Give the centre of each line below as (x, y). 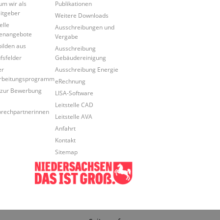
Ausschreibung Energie (86, 69)
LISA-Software (74, 93)
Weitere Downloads (82, 15)
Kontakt (65, 140)
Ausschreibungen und (84, 27)
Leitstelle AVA (73, 116)
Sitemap (66, 151)
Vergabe (66, 36)
